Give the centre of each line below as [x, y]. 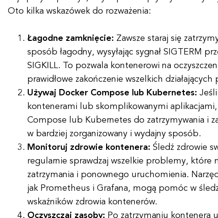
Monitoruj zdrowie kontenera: [89, 147]
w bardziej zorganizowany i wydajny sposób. [114, 134]
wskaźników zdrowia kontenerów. [92, 202]
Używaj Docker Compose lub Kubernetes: [112, 93]
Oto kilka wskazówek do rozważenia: [79, 11]
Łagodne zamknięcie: [71, 38]
